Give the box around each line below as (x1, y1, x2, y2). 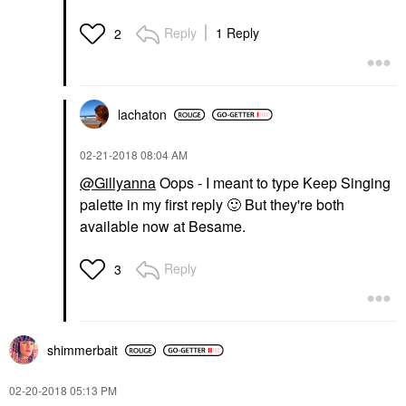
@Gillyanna (80, 172, 156, 194)
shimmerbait (47, 341, 118, 360)
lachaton (118, 105, 167, 124)
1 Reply (216, 24, 259, 43)
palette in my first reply (80, 194, 227, 216)
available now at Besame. (80, 216, 246, 237)
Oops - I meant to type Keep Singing (156, 172, 391, 194)
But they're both (241, 194, 344, 216)
